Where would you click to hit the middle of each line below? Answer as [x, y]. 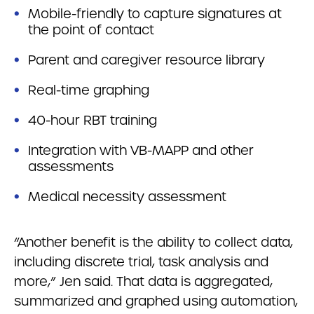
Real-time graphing [89, 90]
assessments [71, 166]
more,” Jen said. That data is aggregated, [143, 281]
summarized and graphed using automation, [156, 301]
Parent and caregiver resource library [146, 60]
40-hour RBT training [93, 120]
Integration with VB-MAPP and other [141, 150]
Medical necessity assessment [127, 197]
